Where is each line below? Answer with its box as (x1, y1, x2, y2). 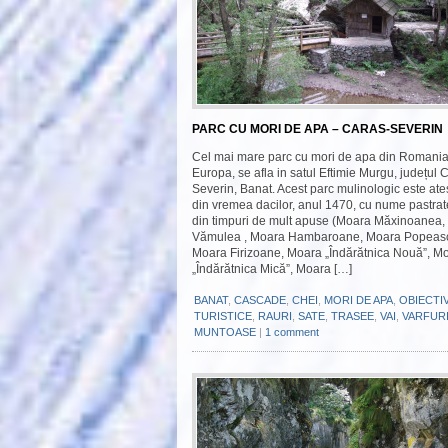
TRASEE (331, 310, 374, 322)
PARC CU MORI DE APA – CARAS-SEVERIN (192, 122, 443, 136)
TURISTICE (194, 310, 252, 322)
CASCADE (234, 294, 286, 306)
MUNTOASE (194, 326, 256, 338)
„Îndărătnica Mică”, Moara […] (192, 262, 352, 276)
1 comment (265, 326, 319, 338)
